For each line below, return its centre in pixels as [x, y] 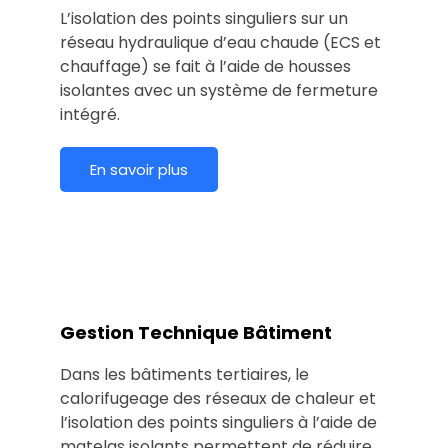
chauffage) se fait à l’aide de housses [205, 66]
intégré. [90, 114]
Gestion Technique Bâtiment [196, 332]
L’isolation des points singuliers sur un [204, 18]
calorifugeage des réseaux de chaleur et [218, 398]
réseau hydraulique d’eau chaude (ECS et [220, 42]
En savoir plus [139, 169]
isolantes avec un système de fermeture [219, 90]
